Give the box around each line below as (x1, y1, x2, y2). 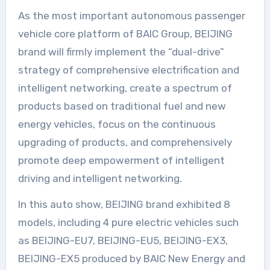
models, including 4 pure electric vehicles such (17, 216, 239, 229)
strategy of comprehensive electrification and (17, 64, 239, 77)
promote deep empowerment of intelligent (17, 154, 225, 167)
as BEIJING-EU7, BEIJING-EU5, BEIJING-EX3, (17, 234, 228, 247)
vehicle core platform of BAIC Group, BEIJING (17, 28, 233, 40)
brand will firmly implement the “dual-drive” (17, 46, 224, 58)
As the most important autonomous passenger (17, 10, 245, 22)
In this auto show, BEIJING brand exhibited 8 (17, 198, 230, 211)
